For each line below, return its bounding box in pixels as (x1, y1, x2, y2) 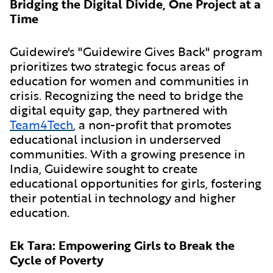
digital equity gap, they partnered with (10, 100, 227, 119)
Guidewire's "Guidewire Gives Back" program (10, 41, 263, 60)
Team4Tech (10, 115, 73, 133)
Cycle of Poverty (10, 250, 104, 269)
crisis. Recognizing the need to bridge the (10, 85, 243, 104)
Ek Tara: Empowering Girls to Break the (10, 235, 235, 254)
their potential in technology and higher (10, 188, 236, 207)
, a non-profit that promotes (73, 115, 232, 133)
